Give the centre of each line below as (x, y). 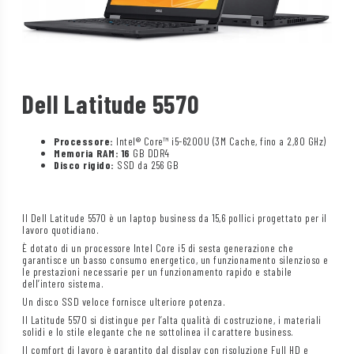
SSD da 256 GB (147, 164)
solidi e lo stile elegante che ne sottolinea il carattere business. (158, 331)
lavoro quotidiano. (61, 229)
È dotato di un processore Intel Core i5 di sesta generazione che (158, 247)
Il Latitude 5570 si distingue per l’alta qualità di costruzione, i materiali (172, 319)
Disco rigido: (84, 164)
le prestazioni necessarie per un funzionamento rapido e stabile (157, 271)
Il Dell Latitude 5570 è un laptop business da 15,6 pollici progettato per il (175, 217)
